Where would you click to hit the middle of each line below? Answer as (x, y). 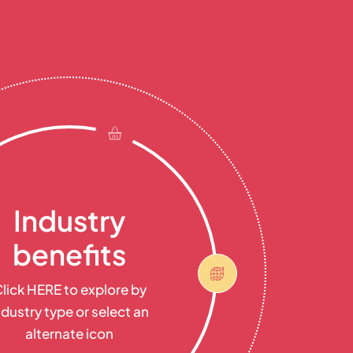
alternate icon (69, 333)
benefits (69, 255)
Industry (69, 221)
